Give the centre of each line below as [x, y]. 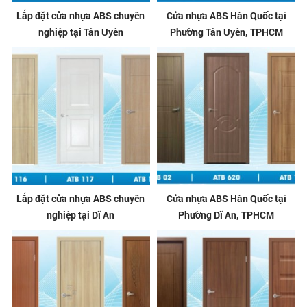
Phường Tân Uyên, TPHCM [226, 32]
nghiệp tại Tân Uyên [81, 32]
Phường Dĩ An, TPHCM [226, 215]
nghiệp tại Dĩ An [81, 215]
